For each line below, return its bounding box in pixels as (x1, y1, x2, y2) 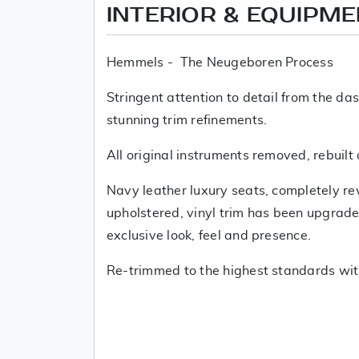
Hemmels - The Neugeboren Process (107, 56, 333, 69)
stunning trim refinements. (107, 114, 268, 127)
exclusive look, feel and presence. (107, 229, 312, 242)
